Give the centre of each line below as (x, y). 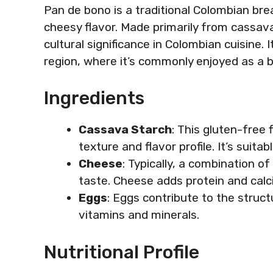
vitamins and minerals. (139, 215)
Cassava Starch (125, 129)
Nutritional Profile (122, 252)
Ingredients (94, 98)
